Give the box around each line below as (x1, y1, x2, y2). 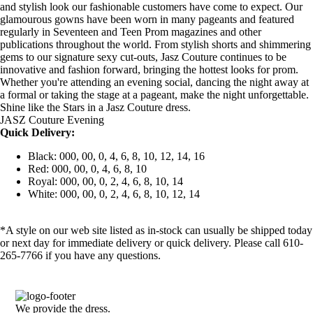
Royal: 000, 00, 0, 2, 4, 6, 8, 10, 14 (28, 175, 183, 188)
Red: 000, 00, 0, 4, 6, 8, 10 (28, 163, 147, 175)
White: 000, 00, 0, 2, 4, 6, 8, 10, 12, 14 (28, 188, 200, 201)
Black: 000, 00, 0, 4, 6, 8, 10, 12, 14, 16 (28, 150, 205, 163)
